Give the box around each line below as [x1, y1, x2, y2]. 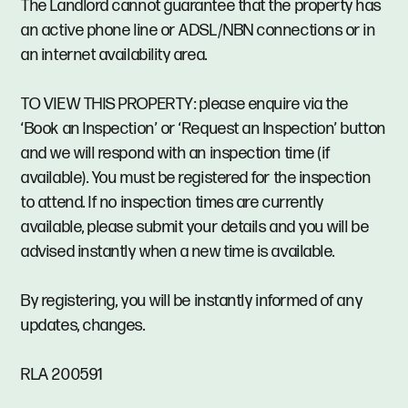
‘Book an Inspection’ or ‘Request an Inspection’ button [21, 119, 386, 139]
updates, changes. [21, 316, 146, 336]
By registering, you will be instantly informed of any [21, 291, 363, 311]
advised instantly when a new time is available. [21, 242, 335, 262]
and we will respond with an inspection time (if [21, 144, 331, 164]
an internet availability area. [21, 46, 208, 66]
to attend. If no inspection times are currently [21, 193, 324, 213]
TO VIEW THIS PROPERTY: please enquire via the [21, 95, 349, 115]
